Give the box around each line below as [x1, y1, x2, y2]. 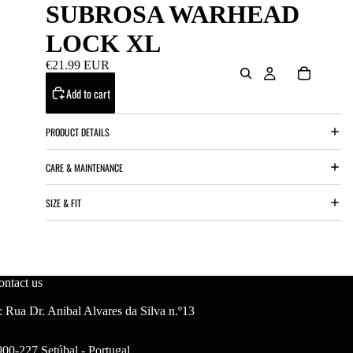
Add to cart [66, 84, 110, 102]
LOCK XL [46, 29, 161, 58]
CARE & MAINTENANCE [46, 160, 123, 174]
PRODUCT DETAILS [46, 124, 110, 139]
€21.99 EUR [46, 58, 110, 72]
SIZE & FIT [46, 195, 81, 210]
